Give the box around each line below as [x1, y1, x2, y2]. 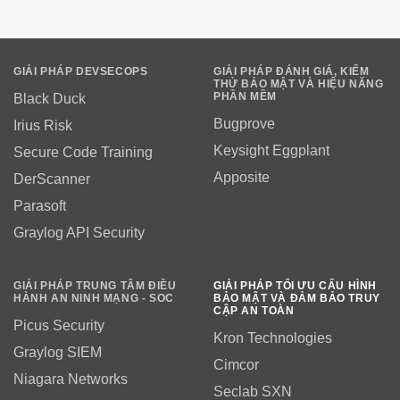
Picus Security [13, 318, 104, 334]
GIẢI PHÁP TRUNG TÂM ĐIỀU [13, 279, 177, 293]
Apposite [213, 170, 270, 186]
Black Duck [13, 91, 86, 107]
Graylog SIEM [13, 345, 102, 361]
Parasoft [13, 198, 66, 214]
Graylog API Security [13, 225, 145, 241]
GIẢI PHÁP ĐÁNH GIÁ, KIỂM [213, 65, 370, 79]
